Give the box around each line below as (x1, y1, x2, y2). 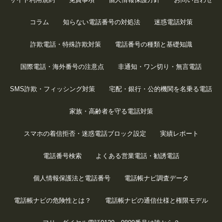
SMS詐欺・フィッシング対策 (10, 85, 95, 93)
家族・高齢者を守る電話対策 (69, 107, 153, 115)
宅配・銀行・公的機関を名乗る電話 (109, 85, 212, 93)
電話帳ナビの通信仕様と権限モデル (105, 196, 208, 204)
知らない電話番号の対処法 (62, 18, 140, 26)
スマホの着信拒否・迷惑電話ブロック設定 (23, 129, 146, 137)
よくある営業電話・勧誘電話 (95, 152, 179, 160)
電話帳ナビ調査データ (124, 174, 189, 182)
